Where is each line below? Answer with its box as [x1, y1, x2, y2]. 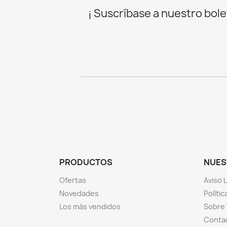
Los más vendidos [59, 201, 121, 211]
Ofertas [59, 175, 86, 185]
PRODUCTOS [59, 156, 112, 168]
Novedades [59, 188, 99, 198]
